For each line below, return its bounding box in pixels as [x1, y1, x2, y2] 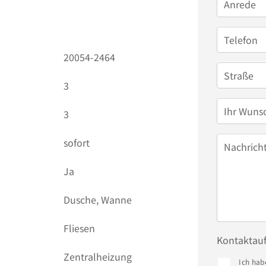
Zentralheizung [64, 249, 132, 264]
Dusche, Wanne [64, 192, 132, 207]
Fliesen [64, 221, 96, 235]
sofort [64, 135, 90, 150]
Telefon [224, 33, 258, 47]
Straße [224, 68, 254, 83]
